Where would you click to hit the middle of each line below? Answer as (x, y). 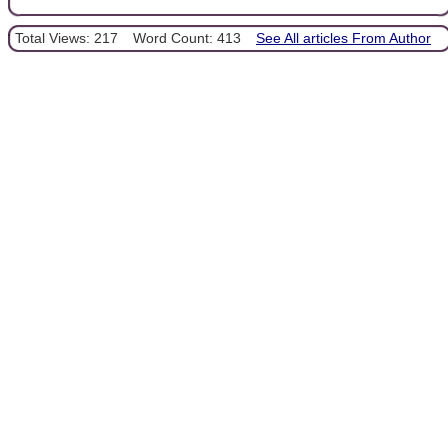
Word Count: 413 (187, 37)
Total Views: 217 (66, 37)
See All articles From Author (343, 37)
